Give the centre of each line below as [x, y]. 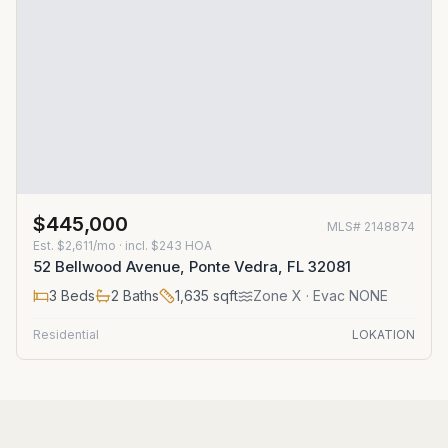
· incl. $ [137, 245]
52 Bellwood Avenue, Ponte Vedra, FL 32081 [192, 266]
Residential [66, 334]
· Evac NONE [345, 295]
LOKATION [383, 334]
